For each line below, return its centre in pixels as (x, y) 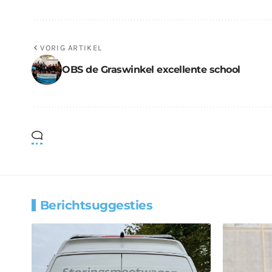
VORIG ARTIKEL (71, 47)
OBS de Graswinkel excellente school (151, 69)
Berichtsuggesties (97, 205)
